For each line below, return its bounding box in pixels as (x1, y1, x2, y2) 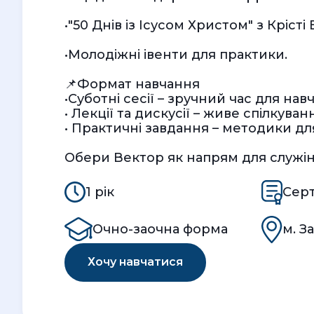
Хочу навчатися (88, 255, 183, 269)
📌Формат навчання (64, 76, 200, 92)
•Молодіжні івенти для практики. (64, 47, 287, 62)
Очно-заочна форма (93, 221, 228, 237)
